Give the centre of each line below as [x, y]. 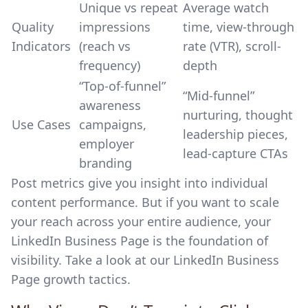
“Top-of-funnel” [122, 86]
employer [107, 144]
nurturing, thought [238, 115]
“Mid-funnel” [219, 96]
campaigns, [113, 124]
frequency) [110, 65]
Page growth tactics [69, 279]
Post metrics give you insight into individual [140, 183]
